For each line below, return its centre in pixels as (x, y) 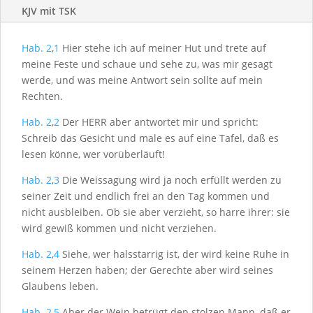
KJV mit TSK (49, 11)
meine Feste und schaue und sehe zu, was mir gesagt (147, 64)
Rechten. (42, 96)
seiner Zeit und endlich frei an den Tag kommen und (146, 196)
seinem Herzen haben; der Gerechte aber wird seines (147, 270)
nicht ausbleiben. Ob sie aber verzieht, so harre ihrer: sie (156, 212)
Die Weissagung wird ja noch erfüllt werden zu (170, 180)
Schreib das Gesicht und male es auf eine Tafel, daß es (150, 138)
